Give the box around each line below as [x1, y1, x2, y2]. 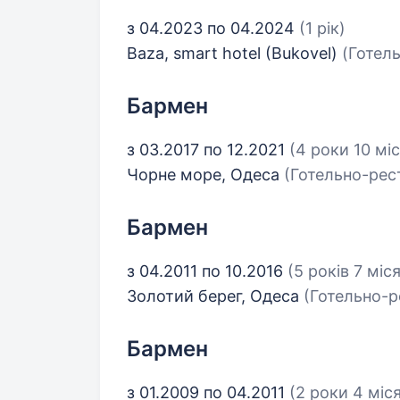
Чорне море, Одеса [127, 165, 284, 184]
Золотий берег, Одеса [127, 287, 304, 305]
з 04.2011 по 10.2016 [127, 262, 287, 280]
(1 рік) [299, 19, 346, 37]
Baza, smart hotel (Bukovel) [127, 44, 342, 62]
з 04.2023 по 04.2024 [127, 19, 299, 37]
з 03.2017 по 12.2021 [127, 140, 289, 159]
